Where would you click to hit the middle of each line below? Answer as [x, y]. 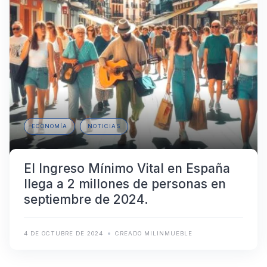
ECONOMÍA [49, 126]
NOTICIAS [104, 126]
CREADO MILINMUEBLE [154, 234]
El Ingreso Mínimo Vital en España [127, 169]
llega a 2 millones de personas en [125, 184]
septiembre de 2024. [86, 200]
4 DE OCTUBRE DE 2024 [63, 234]
